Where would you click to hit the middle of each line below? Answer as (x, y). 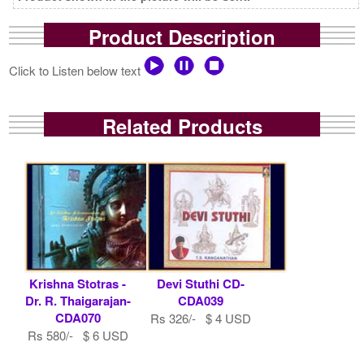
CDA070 (78, 317)
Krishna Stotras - (78, 283)
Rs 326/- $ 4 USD (200, 318)
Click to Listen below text (77, 70)
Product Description (182, 36)
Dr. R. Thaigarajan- (78, 300)
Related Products (182, 126)
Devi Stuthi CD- (200, 283)
